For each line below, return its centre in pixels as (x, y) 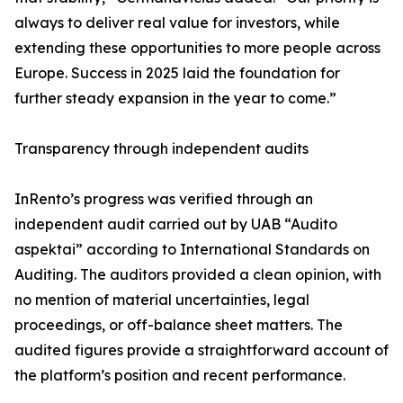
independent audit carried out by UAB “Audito (176, 224)
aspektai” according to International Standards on (192, 250)
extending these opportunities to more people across (197, 48)
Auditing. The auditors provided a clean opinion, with (198, 275)
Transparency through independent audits (161, 149)
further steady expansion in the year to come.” (175, 99)
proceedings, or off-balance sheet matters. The (179, 325)
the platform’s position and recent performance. (180, 376)
